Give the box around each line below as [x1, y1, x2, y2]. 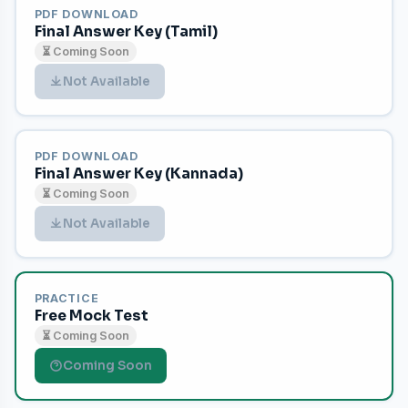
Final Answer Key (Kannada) [34, 164, 243, 183]
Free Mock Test [34, 306, 148, 325]
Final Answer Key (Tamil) [34, 22, 218, 41]
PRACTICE [34, 291, 99, 305]
